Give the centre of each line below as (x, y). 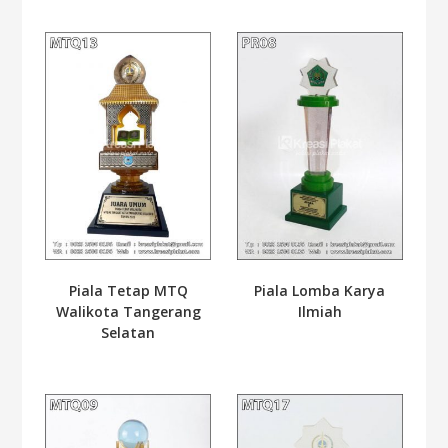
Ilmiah (319, 312)
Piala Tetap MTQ (128, 291)
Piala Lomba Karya (320, 291)
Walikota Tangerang (128, 312)
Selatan (128, 333)
